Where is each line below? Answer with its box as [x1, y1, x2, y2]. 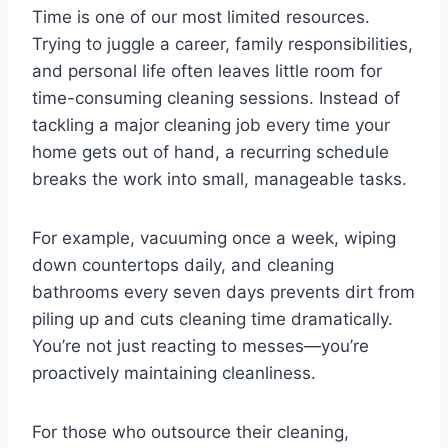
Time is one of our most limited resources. [32, 7, 370, 28]
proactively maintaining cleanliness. [32, 363, 316, 384]
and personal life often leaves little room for [32, 61, 382, 82]
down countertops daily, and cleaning [32, 255, 334, 276]
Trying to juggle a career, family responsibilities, [32, 34, 413, 55]
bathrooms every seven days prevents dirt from [32, 282, 415, 303]
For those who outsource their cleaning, [32, 422, 349, 443]
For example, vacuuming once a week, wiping [32, 228, 396, 249]
